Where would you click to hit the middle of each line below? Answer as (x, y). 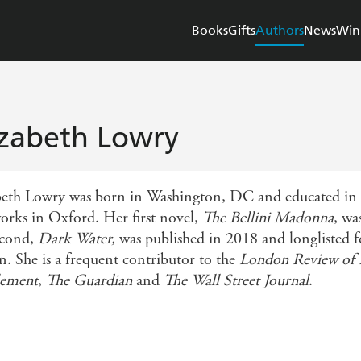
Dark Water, (79, 239)
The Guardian (89, 281)
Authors (280, 31)
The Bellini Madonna (268, 218)
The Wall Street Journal (236, 281)
